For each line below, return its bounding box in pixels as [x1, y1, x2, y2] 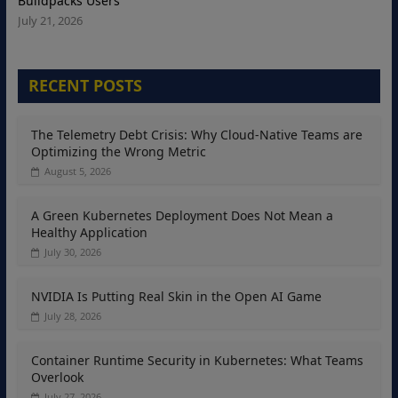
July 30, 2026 [44, 245, 101, 259]
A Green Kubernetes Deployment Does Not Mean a [30, 207, 333, 225]
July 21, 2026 [17, 12, 83, 29]
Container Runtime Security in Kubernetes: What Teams [30, 352, 363, 370]
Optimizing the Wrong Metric [30, 143, 206, 161]
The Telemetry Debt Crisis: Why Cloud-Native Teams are [30, 126, 362, 144]
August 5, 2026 [44, 164, 111, 179]
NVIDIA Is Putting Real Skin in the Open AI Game [30, 288, 322, 306]
